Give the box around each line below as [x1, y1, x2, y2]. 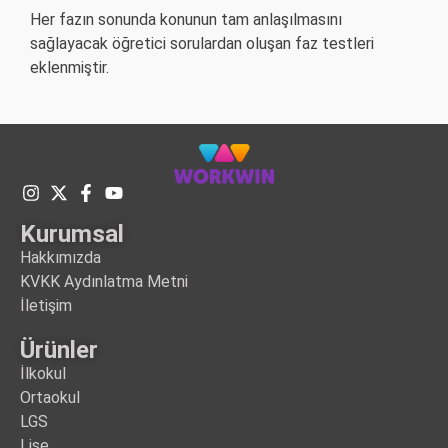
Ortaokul [20, 387, 80, 407]
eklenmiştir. [30, 58, 109, 78]
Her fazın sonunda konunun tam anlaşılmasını [30, 10, 342, 30]
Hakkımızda [20, 247, 101, 267]
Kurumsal [20, 219, 124, 248]
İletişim [20, 295, 72, 315]
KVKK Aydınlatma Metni [20, 271, 188, 291]
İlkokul [20, 363, 66, 383]
